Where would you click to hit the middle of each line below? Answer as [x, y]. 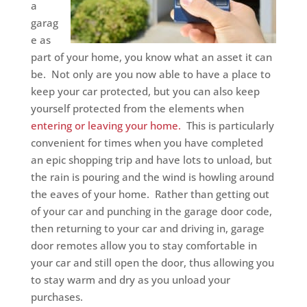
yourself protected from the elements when [137, 108]
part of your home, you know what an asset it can [151, 57]
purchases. [57, 296]
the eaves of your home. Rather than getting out [150, 194]
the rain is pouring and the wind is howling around [152, 176]
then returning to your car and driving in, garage [147, 228]
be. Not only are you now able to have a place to [150, 74]
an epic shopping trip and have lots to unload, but [151, 159]
